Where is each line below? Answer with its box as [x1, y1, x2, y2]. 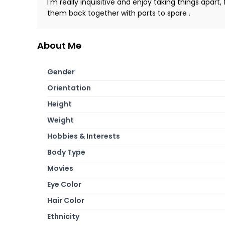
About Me [37, 39, 81, 52]
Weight [47, 115, 74, 125]
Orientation [47, 82, 91, 93]
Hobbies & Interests [47, 131, 120, 141]
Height [47, 98, 72, 109]
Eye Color [47, 179, 81, 189]
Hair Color [47, 195, 84, 205]
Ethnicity [47, 211, 79, 221]
